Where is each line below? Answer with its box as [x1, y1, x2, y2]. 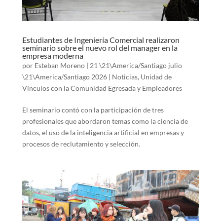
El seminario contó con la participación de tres [22, 105, 164, 114]
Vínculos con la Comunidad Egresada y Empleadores [22, 83, 182, 92]
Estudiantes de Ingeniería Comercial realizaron [22, 35, 180, 44]
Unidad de [140, 72, 172, 81]
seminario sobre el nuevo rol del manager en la [22, 42, 178, 52]
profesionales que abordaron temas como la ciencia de [22, 116, 188, 125]
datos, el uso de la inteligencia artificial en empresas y [22, 128, 184, 137]
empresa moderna [22, 50, 83, 60]
